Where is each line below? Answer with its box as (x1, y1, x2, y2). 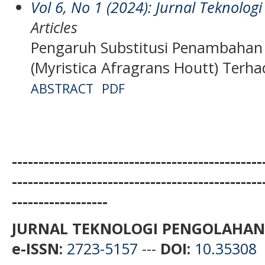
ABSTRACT (30, 79, 93, 97)
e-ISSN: (12, 238, 63, 259)
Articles (30, 17, 77, 37)
